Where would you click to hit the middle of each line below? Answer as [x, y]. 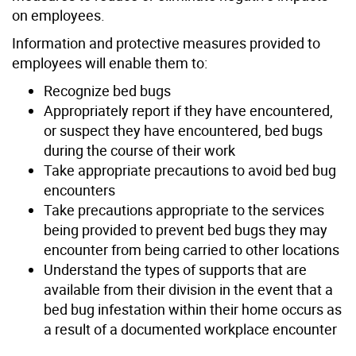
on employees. [58, 15]
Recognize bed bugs [107, 90]
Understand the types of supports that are [175, 269]
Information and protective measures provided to [166, 43]
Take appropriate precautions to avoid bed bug [190, 170]
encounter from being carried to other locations [192, 249]
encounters [79, 190]
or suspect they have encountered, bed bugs [183, 130]
